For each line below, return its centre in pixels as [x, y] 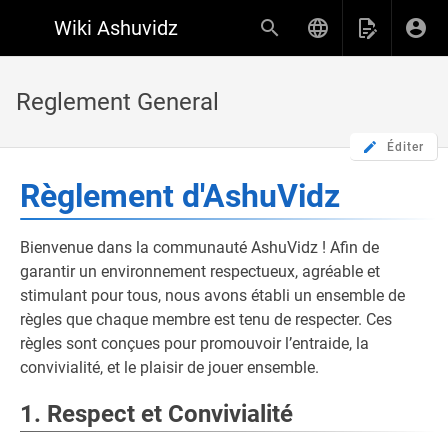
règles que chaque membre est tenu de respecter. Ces [206, 319]
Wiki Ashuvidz [116, 28]
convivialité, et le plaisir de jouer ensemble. [169, 367]
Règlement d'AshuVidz [180, 196]
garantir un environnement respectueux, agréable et [200, 271]
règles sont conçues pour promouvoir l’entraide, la [194, 343]
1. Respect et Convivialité [156, 414]
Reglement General [117, 102]
